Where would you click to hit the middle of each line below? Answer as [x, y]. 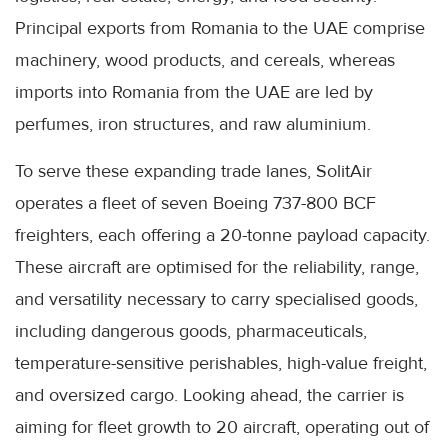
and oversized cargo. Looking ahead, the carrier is [209, 395]
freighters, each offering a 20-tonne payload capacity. [222, 235]
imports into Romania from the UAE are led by [194, 92]
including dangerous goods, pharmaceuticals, [191, 331]
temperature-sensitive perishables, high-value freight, [221, 363]
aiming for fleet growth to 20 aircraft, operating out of [222, 427]
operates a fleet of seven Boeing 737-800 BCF [195, 203]
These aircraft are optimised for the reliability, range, [217, 267]
